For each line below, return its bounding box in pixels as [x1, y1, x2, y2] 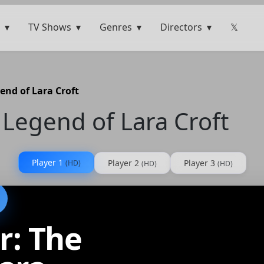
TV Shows [28, 21, 71, 34]
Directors [160, 21, 202, 34]
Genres [100, 21, 132, 34]
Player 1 [31, 156, 65, 168]
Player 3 [183, 157, 217, 169]
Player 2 [107, 157, 141, 169]
